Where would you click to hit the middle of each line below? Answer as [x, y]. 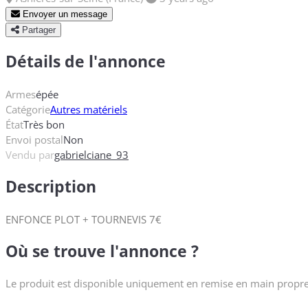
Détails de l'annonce [86, 61]
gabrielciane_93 [91, 154]
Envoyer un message [64, 14]
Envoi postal [34, 139]
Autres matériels [89, 109]
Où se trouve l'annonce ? [102, 251]
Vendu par [30, 154]
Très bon [44, 124]
